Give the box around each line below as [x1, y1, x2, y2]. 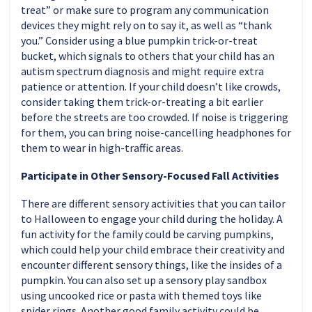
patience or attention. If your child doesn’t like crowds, [21, 79, 281, 93]
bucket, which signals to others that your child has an [21, 48, 274, 63]
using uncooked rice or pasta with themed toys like [21, 288, 262, 302]
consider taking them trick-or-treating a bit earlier [21, 94, 263, 109]
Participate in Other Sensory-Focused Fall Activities [21, 168, 279, 182]
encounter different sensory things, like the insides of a [21, 257, 282, 272]
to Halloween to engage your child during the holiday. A [21, 211, 283, 226]
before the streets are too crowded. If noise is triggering [21, 109, 288, 124]
